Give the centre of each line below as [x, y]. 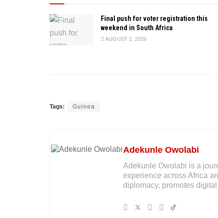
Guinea [84, 106]
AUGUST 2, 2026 [125, 39]
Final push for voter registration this [154, 18]
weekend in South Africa [137, 27]
